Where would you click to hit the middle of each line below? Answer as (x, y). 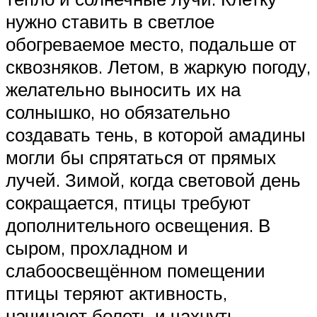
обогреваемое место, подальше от (151, 44)
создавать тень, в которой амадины (156, 134)
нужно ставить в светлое (110, 21)
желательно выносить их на (123, 89)
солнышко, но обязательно (118, 111)
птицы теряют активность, (116, 293)
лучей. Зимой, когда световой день (153, 179)
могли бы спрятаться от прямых (141, 157)
